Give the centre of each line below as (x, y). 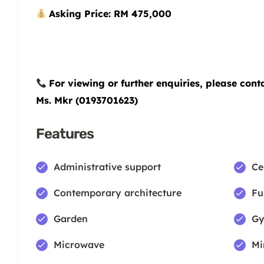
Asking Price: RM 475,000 (110, 14)
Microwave (79, 245)
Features (65, 134)
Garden (71, 219)
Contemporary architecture (118, 193)
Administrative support (107, 167)
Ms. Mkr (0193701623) (87, 100)
